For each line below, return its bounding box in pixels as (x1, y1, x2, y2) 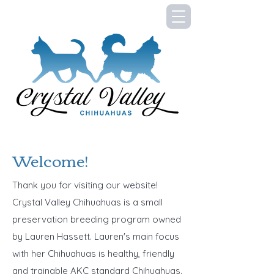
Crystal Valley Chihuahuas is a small (12, 196, 163, 208)
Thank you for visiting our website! (12, 179, 158, 191)
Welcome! (12, 145, 88, 174)
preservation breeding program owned (12, 213, 181, 225)
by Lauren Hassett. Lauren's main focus (12, 231, 179, 242)
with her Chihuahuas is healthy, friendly (12, 248, 174, 259)
